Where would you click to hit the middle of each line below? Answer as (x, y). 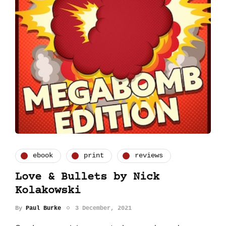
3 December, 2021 (103, 208)
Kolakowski (48, 191)
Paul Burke (43, 208)
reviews (149, 156)
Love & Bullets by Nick (87, 177)
